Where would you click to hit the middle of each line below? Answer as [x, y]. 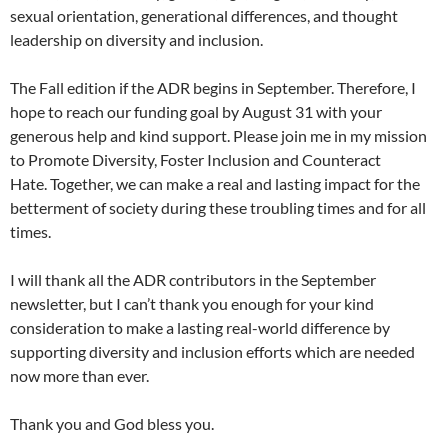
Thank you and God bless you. [112, 423]
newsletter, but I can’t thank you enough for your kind [192, 303]
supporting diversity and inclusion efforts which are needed [212, 351]
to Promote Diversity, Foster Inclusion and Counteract [195, 159]
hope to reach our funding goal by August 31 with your [196, 111]
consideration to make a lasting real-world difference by [200, 327]
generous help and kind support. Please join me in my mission [218, 135]
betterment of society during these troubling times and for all [218, 207]
